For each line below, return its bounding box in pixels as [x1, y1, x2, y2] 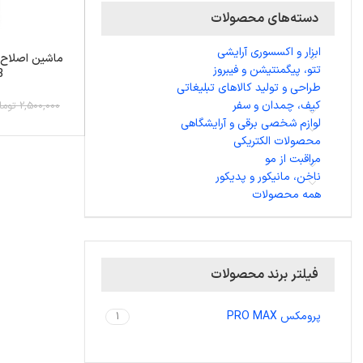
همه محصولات [252, 186, 321, 203]
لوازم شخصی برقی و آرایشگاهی [181, 115, 321, 132]
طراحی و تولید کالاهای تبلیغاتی [177, 79, 321, 96]
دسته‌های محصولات [211, 9, 318, 28]
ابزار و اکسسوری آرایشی [217, 44, 321, 61]
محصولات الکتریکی [233, 133, 321, 150]
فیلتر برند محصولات [211, 265, 318, 284]
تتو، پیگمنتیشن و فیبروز [213, 62, 321, 79]
